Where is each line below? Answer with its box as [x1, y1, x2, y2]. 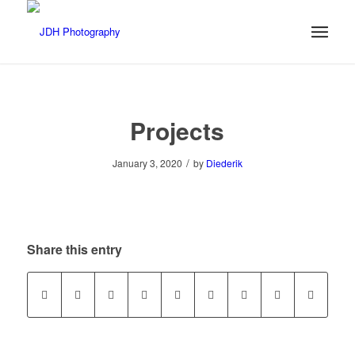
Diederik [205, 156, 242, 170]
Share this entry [26, 240, 122, 259]
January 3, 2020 [112, 156, 182, 170]
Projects [130, 113, 225, 147]
